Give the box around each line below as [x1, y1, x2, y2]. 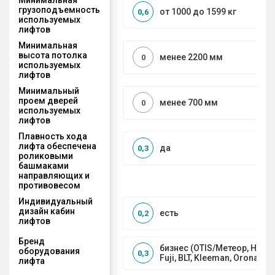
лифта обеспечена [18, 141, 96, 151]
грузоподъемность [18, 4, 100, 15]
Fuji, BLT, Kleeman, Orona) [160, 253, 261, 263]
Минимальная [18, 40, 77, 50]
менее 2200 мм [160, 52, 223, 63]
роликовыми [18, 150, 73, 161]
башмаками [18, 160, 69, 171]
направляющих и [18, 170, 90, 180]
